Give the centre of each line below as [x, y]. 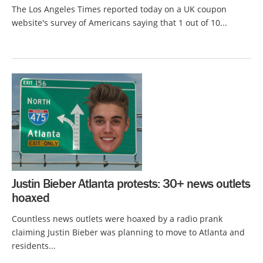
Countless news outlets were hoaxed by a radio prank [117, 219]
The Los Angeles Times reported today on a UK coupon [119, 9]
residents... [34, 246]
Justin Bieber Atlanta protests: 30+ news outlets [131, 183]
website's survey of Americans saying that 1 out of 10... [119, 23]
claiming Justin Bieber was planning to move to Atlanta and [128, 232]
